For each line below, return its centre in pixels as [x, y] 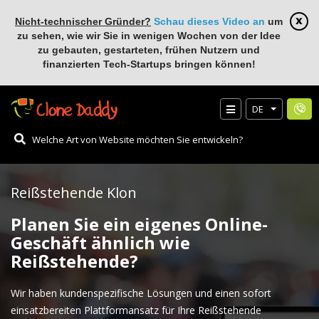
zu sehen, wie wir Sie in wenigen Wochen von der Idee [149, 36]
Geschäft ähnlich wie [100, 242]
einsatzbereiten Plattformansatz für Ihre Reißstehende [136, 310]
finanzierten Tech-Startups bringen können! [149, 64]
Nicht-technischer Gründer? [83, 21]
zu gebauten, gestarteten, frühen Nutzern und [149, 50]
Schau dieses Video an [209, 21]
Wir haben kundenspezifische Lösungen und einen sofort [141, 293]
